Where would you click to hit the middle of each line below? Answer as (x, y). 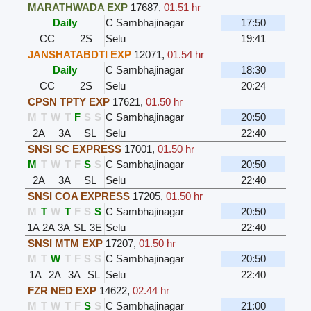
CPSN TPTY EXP (69, 102)
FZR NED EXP (62, 291)
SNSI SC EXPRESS (75, 149)
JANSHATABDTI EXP (80, 55)
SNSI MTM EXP (66, 244)
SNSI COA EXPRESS (79, 196)
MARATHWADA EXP (78, 8)
